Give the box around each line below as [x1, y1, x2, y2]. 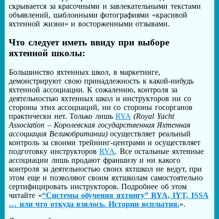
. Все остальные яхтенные [115, 147, 204, 156]
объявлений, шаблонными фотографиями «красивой [9, 10, 187, 19]
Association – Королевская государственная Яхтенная [9, 121, 191, 130]
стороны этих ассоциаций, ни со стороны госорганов [9, 103, 193, 112]
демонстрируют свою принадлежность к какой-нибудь [9, 77, 194, 86]
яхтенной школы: [9, 48, 85, 59]
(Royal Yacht [133, 112, 174, 121]
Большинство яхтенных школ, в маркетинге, [9, 68, 161, 77]
